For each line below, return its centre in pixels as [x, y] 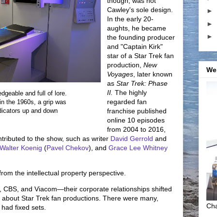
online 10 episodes [136, 120]
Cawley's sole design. [140, 10]
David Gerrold [132, 139]
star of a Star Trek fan [140, 56]
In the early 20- [130, 19]
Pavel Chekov [68, 148]
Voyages [120, 74]
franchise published [137, 111]
